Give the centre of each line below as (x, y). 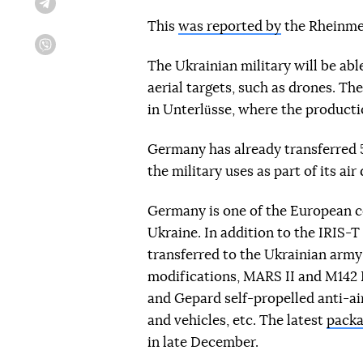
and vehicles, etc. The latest (237, 320)
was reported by (230, 26)
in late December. (203, 342)
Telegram (74, 9)
